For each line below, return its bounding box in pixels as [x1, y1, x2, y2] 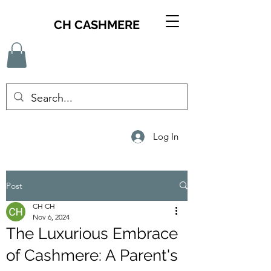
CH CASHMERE [54, 18, 140, 32]
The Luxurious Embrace [6, 224, 178, 243]
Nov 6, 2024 [33, 212, 70, 221]
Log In [153, 131, 179, 143]
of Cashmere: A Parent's [6, 246, 178, 264]
